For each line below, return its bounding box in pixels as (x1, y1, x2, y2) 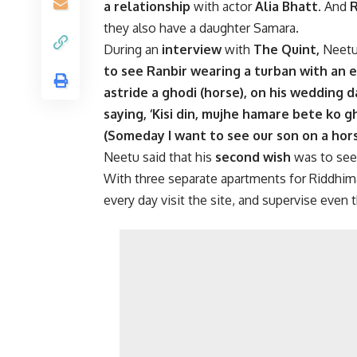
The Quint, (253, 41, 320, 58)
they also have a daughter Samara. (104, 20, 299, 37)
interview (162, 41, 222, 58)
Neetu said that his (104, 149, 215, 166)
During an (104, 41, 162, 58)
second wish (215, 149, 291, 166)
